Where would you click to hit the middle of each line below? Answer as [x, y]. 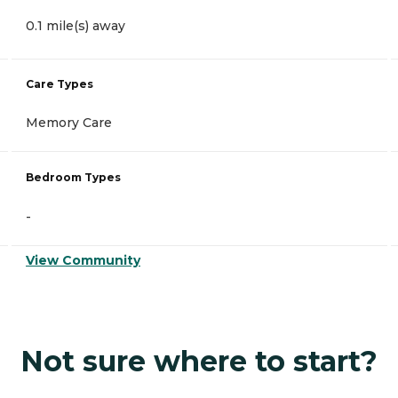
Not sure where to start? [199, 362]
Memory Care [69, 123]
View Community [83, 261]
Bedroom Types [73, 178]
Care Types [60, 84]
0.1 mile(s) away [76, 26]
